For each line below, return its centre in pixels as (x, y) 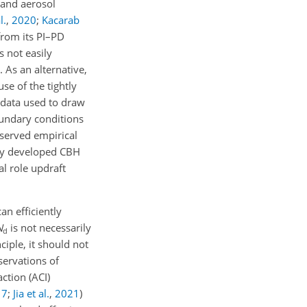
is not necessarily (49, 228)
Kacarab (61, 20)
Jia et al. (31, 294)
